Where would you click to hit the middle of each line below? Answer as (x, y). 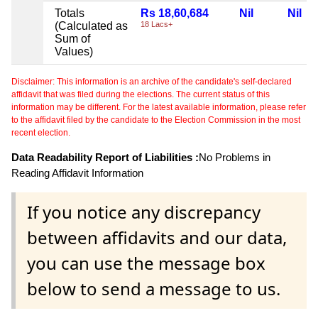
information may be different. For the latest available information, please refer (159, 107)
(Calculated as (91, 26)
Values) (74, 51)
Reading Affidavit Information (77, 172)
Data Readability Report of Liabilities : (105, 157)
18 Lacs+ (157, 24)
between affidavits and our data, (157, 238)
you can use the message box (146, 263)
